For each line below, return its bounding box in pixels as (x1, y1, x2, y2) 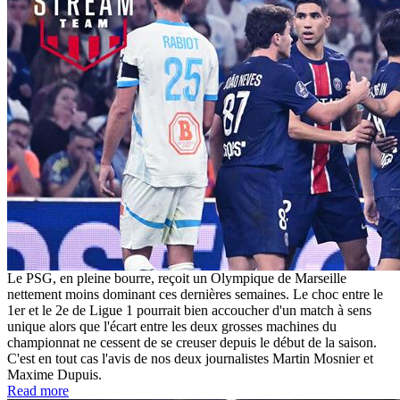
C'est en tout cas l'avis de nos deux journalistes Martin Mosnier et (7, 350, 373, 366)
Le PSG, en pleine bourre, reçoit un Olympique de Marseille (7, 270, 346, 286)
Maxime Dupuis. (7, 366, 102, 382)
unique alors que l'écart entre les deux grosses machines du (7, 318, 337, 334)
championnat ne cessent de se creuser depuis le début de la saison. (7, 334, 377, 350)
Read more (7, 382, 69, 398)
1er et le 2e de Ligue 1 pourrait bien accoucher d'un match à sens (7, 302, 371, 318)
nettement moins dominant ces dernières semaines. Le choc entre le (7, 286, 383, 302)
